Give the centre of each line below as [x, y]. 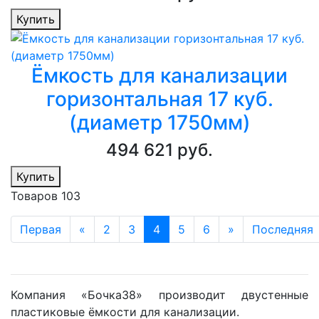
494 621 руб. [159, 150]
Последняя [283, 230]
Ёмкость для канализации [159, 76]
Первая [41, 230]
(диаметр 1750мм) [159, 123]
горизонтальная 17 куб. [159, 99]
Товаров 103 [46, 196]
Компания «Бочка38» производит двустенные [159, 295]
